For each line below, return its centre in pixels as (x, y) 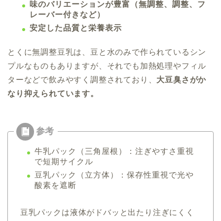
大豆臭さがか (182, 79)
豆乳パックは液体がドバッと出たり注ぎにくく (107, 212)
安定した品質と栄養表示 (76, 28)
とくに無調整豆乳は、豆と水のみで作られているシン (107, 52)
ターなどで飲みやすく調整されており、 (82, 79)
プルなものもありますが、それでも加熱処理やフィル (107, 66)
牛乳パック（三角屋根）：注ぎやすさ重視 (114, 151)
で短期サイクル (64, 161)
